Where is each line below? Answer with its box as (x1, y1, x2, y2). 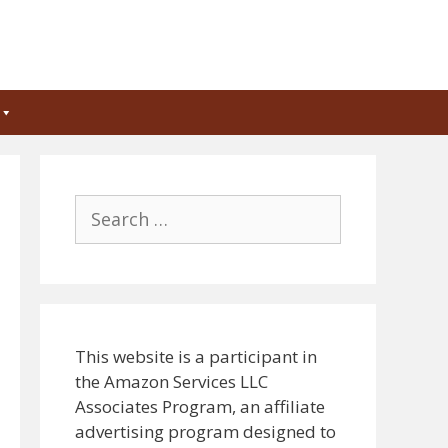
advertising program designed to (75, 419, 336, 443)
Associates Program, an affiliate (75, 394, 325, 418)
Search (74, 194, 127, 218)
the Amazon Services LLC (75, 369, 268, 393)
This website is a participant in (75, 344, 317, 368)
